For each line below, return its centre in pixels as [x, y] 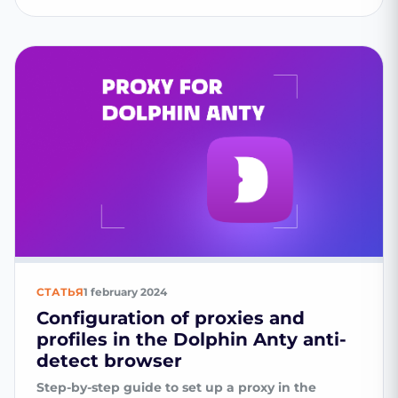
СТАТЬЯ [60, 291]
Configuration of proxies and [171, 318]
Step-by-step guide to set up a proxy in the [176, 387]
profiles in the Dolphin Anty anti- [191, 339]
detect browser [109, 360]
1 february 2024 [125, 291]
